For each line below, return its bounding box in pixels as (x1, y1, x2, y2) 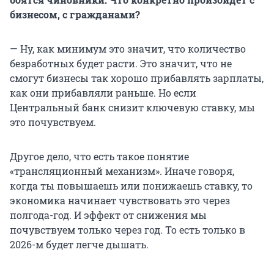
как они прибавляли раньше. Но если (10, 86, 196, 100)
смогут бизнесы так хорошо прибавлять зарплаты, (10, 72, 264, 85)
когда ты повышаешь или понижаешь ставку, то (10, 179, 253, 193)
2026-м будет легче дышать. (10, 238, 149, 251)
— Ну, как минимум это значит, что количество (10, 42, 246, 56)
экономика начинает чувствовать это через (10, 194, 230, 207)
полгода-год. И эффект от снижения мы (10, 209, 207, 222)
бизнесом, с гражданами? (10, 8, 140, 21)
